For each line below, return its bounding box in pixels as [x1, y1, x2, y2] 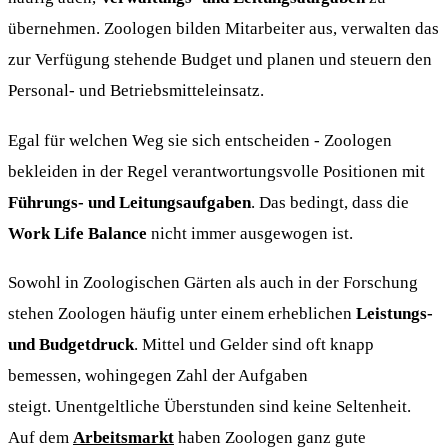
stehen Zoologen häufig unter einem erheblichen [8, 302, 356, 323]
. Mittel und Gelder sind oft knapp [134, 333, 374, 354]
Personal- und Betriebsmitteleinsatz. [8, 80, 264, 101]
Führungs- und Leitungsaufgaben [8, 191, 251, 212]
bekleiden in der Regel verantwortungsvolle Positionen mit [8, 160, 425, 181]
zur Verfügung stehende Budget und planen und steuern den [8, 49, 432, 70]
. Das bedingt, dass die [251, 191, 409, 212]
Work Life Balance [8, 222, 147, 243]
